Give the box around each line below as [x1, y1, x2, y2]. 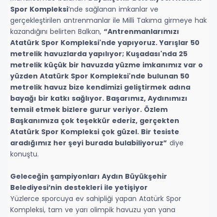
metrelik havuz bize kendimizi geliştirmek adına [10, 82, 190, 92]
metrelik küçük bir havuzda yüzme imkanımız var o [10, 60, 203, 70]
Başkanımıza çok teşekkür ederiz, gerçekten [10, 115, 179, 125]
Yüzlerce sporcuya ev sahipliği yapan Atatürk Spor [10, 193, 181, 203]
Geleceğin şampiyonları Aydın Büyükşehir [10, 171, 167, 181]
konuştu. [10, 149, 39, 159]
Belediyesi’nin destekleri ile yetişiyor [10, 182, 148, 192]
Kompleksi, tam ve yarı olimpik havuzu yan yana [10, 204, 175, 215]
